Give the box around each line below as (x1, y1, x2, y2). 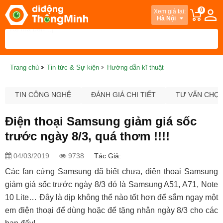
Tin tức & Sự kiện (47, 64, 99, 71)
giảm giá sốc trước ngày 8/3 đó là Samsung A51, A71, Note (5, 180, 218, 189)
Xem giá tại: (154, 8, 186, 15)
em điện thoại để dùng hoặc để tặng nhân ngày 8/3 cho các (5, 206, 218, 215)
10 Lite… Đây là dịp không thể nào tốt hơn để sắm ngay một (5, 193, 218, 202)
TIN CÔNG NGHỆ (15, 91, 71, 99)
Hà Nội (156, 15, 177, 22)
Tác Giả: (94, 152, 121, 160)
